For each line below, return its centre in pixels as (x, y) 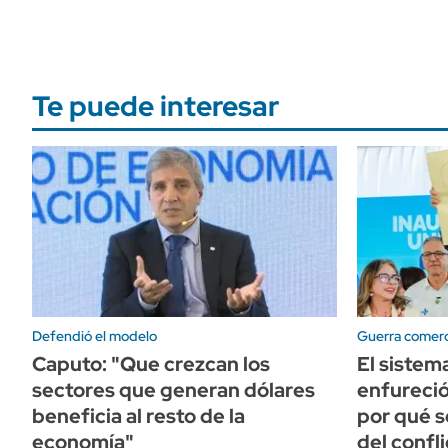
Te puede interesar (155, 106)
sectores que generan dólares (173, 389)
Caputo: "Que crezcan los (151, 363)
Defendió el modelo (94, 335)
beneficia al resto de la (138, 415)
